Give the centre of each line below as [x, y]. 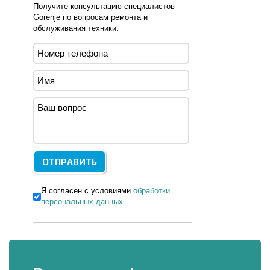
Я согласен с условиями [87, 191]
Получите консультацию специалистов [104, 6]
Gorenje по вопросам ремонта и [90, 17]
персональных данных [82, 202]
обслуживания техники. [76, 28]
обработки [152, 191]
